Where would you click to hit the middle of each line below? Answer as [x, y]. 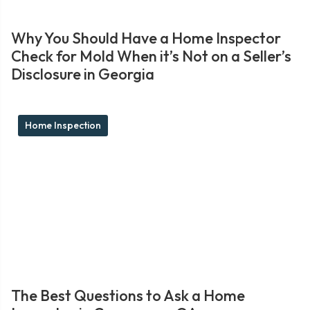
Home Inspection [63, 125]
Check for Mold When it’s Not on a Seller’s [151, 56]
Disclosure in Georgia [83, 74]
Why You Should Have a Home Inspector [146, 38]
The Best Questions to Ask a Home [128, 295]
